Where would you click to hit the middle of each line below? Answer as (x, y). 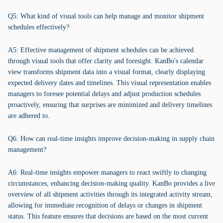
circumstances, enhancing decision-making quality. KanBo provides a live (111, 183)
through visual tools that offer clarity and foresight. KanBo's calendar (106, 61)
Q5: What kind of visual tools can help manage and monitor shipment (106, 16)
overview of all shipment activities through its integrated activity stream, (110, 194)
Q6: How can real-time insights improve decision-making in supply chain (111, 139)
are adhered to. (29, 116)
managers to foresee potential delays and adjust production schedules (104, 94)
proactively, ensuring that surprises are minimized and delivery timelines (110, 105)
